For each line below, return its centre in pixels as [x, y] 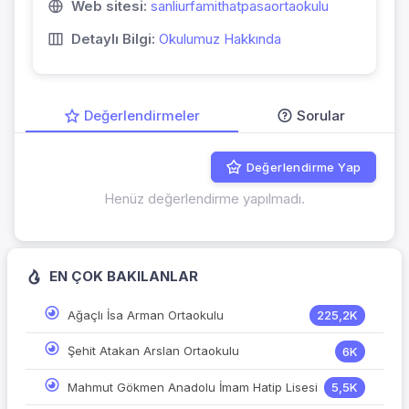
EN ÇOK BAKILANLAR [122, 277]
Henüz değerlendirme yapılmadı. [204, 199]
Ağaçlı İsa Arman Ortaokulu [146, 315]
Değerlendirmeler [142, 116]
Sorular [321, 116]
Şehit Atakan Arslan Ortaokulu [153, 351]
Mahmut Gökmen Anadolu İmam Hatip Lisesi [193, 387]
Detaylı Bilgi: [113, 38]
